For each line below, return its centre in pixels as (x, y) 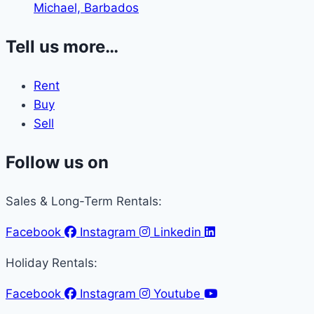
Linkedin (177, 232)
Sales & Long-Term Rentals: (84, 201)
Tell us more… (62, 46)
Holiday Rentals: (52, 262)
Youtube (177, 293)
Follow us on (57, 162)
